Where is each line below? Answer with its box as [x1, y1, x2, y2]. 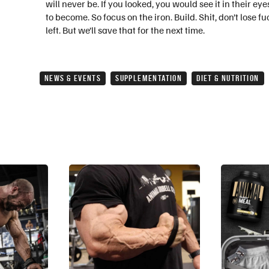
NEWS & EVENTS [44, 73, 101, 83]
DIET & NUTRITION [196, 73, 259, 83]
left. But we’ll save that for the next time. [46, 24, 205, 37]
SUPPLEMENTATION [115, 73, 183, 83]
